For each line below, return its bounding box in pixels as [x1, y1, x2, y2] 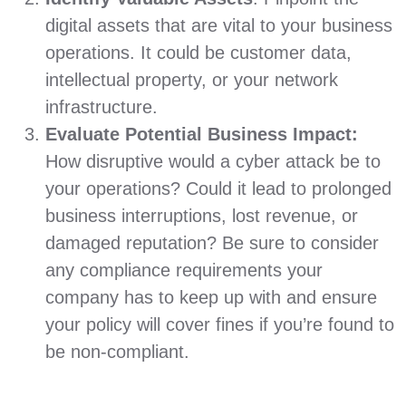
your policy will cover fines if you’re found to [45, 314, 394, 334]
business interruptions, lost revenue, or [45, 206, 358, 226]
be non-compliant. [45, 342, 189, 362]
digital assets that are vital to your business [45, 15, 392, 35]
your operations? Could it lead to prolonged [45, 179, 391, 198]
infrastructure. [45, 97, 163, 117]
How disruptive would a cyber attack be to [45, 151, 381, 171]
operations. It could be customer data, [45, 43, 352, 63]
